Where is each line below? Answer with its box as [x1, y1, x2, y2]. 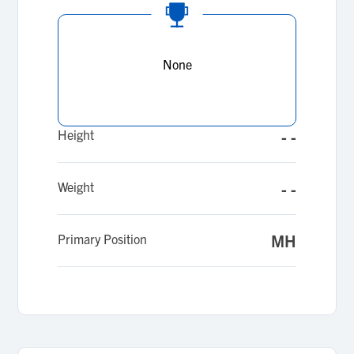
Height [58, 126, 95, 142]
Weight [58, 179, 95, 194]
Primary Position [58, 231, 148, 247]
